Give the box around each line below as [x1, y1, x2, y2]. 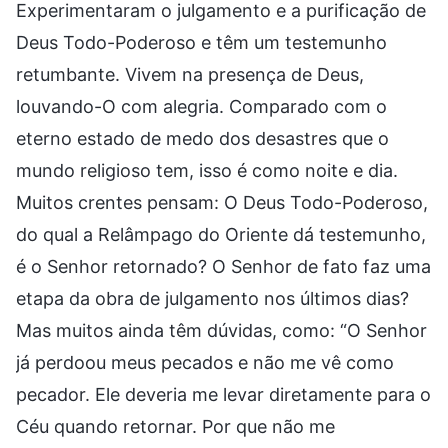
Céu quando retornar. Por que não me [16, 415, 335, 437]
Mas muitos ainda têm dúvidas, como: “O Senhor [16, 319, 427, 341]
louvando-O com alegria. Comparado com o [16, 95, 387, 117]
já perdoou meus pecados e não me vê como [16, 351, 394, 373]
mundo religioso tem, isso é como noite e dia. [16, 159, 398, 181]
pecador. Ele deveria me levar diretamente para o [16, 383, 431, 405]
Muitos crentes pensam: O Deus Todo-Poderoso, [16, 191, 428, 213]
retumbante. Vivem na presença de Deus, [16, 63, 364, 85]
